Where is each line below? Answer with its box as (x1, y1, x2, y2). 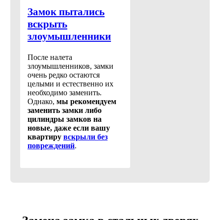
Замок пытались (27, 6, 105, 18)
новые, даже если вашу (27, 124, 110, 133)
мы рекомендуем (56, 97, 116, 106)
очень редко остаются (27, 71, 100, 80)
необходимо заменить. (27, 88, 102, 97)
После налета (27, 53, 72, 62)
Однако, (27, 97, 56, 106)
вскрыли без (63, 133, 108, 141)
